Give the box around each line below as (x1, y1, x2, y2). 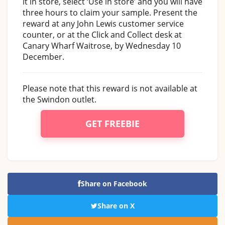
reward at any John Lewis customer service (23, 18, 184, 29)
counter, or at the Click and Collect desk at (23, 29, 182, 40)
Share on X (97, 200, 135, 210)
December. (23, 51, 64, 62)
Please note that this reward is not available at (23, 82, 197, 94)
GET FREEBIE (85, 117, 140, 130)
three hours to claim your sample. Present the (23, 7, 197, 18)
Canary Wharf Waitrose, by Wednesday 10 (23, 40, 181, 51)
